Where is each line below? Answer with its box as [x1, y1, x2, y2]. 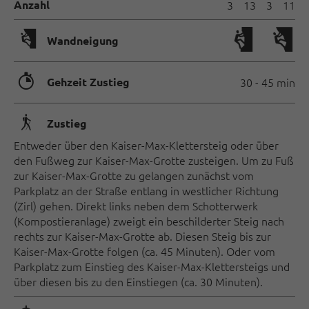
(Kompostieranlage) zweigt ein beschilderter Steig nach [14, 212, 284, 228]
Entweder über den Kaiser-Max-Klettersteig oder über [14, 137, 279, 152]
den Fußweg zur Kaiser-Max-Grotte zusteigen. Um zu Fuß [14, 152, 294, 168]
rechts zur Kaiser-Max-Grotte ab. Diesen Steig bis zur [14, 228, 271, 243]
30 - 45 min [240, 74, 295, 90]
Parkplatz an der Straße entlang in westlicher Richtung [14, 182, 279, 198]
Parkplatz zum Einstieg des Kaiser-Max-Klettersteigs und [14, 258, 290, 274]
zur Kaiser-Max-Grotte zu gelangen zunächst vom [14, 167, 254, 183]
